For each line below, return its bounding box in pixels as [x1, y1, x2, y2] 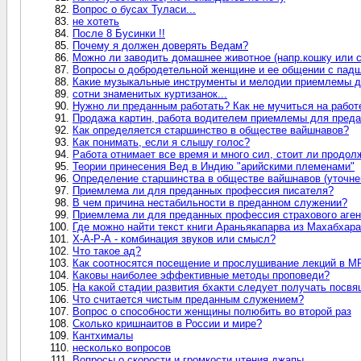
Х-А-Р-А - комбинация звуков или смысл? [73, 232, 276, 245]
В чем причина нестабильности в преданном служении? [73, 196, 347, 209]
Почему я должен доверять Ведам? [73, 39, 248, 52]
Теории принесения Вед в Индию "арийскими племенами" [73, 160, 355, 172]
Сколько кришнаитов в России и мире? [73, 317, 262, 330]
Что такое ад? [73, 244, 141, 257]
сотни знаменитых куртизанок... [73, 87, 227, 100]
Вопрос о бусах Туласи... [73, 2, 196, 15]
